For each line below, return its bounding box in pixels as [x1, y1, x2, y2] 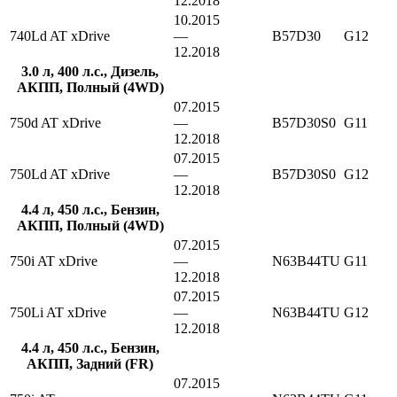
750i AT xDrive [10, 253, 97, 269]
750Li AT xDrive [10, 305, 106, 321]
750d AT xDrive [10, 115, 101, 131]
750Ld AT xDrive [10, 167, 110, 183]
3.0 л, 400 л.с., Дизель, [21, 64, 159, 80]
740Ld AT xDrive [10, 28, 110, 44]
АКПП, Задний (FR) [27, 356, 153, 372]
